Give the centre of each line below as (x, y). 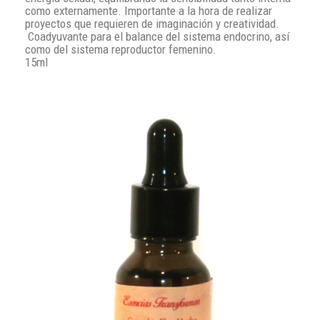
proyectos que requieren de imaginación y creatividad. (152, 23)
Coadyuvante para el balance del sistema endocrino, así (157, 36)
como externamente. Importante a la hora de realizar (149, 10)
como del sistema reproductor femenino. (121, 49)
